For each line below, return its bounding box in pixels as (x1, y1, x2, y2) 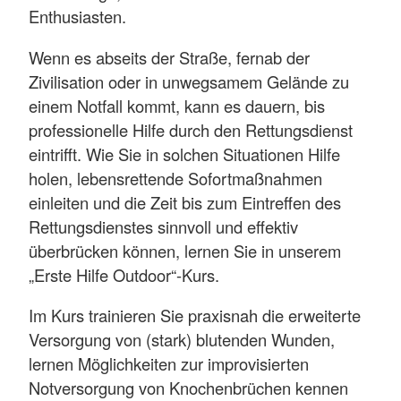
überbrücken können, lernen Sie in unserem (29, 238, 341, 262)
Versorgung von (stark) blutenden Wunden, (29, 327, 335, 351)
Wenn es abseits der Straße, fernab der (29, 45, 310, 69)
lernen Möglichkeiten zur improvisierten (29, 351, 309, 375)
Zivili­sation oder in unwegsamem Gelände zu (29, 69, 349, 93)
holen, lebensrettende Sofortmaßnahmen (29, 166, 322, 190)
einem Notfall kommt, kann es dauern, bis (29, 93, 325, 117)
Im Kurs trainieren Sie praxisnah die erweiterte (29, 303, 361, 327)
